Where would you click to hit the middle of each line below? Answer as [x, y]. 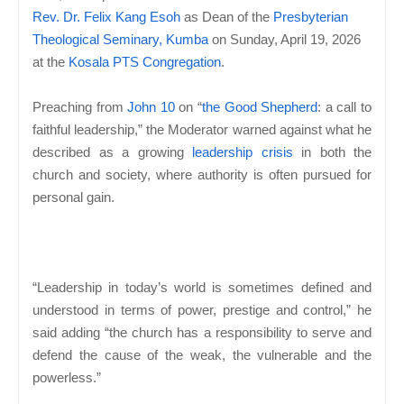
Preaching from [80, 106]
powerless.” [67, 377]
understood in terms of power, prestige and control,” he [202, 309]
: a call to [345, 106]
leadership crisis [243, 151]
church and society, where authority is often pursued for [202, 174]
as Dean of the [227, 16]
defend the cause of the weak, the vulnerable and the [202, 354]
